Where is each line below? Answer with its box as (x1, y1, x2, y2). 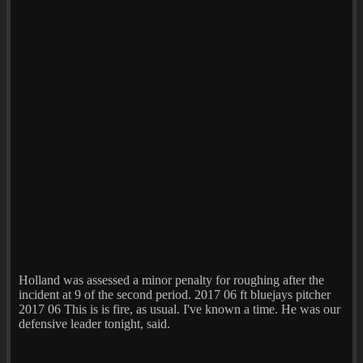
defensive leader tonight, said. (19, 316, 170, 331)
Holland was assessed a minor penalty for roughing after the (19, 272, 324, 287)
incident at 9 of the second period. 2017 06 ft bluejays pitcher (19, 287, 331, 301)
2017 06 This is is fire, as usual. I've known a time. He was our (19, 301, 340, 316)
